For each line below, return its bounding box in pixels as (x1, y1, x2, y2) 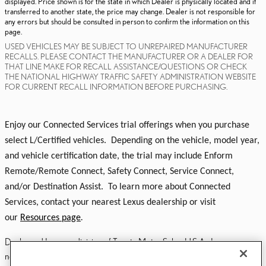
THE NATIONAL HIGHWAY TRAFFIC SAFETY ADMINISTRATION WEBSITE (5, 72, 256, 82)
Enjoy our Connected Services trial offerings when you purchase (5, 121, 249, 131)
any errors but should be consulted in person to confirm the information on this (5, 17, 249, 27)
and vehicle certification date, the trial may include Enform (5, 151, 233, 161)
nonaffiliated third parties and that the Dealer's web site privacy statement (5, 251, 258, 262)
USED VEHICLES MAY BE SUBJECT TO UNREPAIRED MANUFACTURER (5, 42, 248, 52)
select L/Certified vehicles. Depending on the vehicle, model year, (5, 136, 259, 146)
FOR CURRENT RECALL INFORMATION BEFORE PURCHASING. (5, 82, 227, 92)
